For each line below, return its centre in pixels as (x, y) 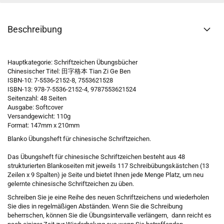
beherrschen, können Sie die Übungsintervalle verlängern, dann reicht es (109, 215)
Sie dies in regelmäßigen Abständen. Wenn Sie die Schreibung (95, 206)
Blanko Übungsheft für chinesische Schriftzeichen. (79, 139)
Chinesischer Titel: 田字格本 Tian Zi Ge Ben (69, 71)
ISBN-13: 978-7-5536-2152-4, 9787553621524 (72, 89)
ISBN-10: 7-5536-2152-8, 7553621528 (60, 80)
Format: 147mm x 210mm (43, 125)
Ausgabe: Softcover (35, 107)
